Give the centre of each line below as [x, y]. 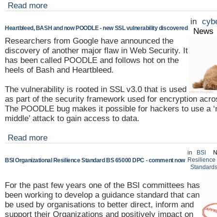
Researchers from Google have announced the [89, 41]
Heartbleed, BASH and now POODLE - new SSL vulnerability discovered [96, 28]
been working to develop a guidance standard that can [102, 195]
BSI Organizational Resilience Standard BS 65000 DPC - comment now [95, 160]
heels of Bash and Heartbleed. [61, 70]
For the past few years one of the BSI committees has [102, 185]
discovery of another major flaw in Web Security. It [96, 50]
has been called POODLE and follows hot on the [92, 60]
